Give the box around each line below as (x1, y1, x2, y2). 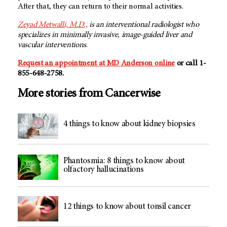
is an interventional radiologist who (87, 20, 199, 29)
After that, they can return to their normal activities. (18, 2, 183, 11)
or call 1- (174, 59, 206, 67)
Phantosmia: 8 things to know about (63, 157, 185, 166)
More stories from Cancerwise (18, 88, 161, 100)
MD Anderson (106, 59, 153, 67)
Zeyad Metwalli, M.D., (18, 20, 88, 29)
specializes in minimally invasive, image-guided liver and (18, 30, 192, 39)
